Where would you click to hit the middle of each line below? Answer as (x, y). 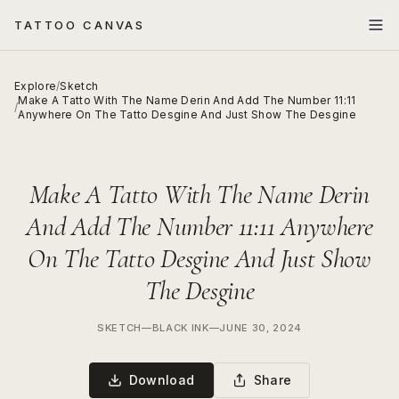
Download (162, 380)
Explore (36, 86)
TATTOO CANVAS (80, 24)
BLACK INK (180, 328)
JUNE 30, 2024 (261, 328)
